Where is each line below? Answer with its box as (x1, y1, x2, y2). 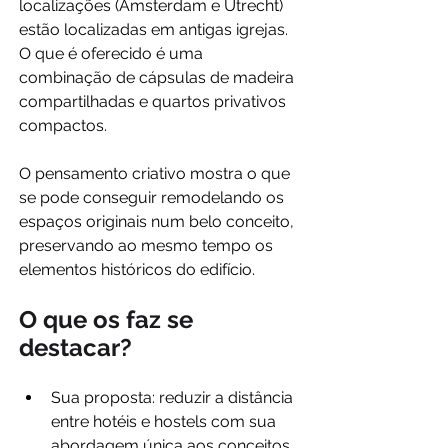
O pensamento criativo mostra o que (19, 164, 294, 184)
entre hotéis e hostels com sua (51, 412, 280, 432)
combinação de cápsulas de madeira (19, 68, 298, 88)
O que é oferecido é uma (19, 44, 207, 64)
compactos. (19, 116, 111, 136)
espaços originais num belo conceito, (19, 212, 298, 232)
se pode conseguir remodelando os (19, 188, 288, 208)
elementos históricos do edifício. (19, 260, 259, 280)
